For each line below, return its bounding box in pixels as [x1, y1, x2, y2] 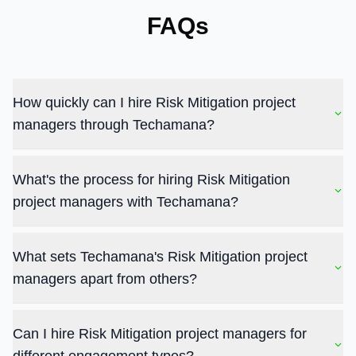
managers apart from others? [13, 271, 197, 287]
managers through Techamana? [13, 117, 215, 133]
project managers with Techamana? [13, 194, 238, 210]
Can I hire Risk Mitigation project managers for [13, 326, 307, 342]
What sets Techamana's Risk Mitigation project [13, 249, 308, 265]
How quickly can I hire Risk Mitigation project [13, 95, 296, 110]
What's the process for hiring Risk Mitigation [13, 172, 290, 188]
